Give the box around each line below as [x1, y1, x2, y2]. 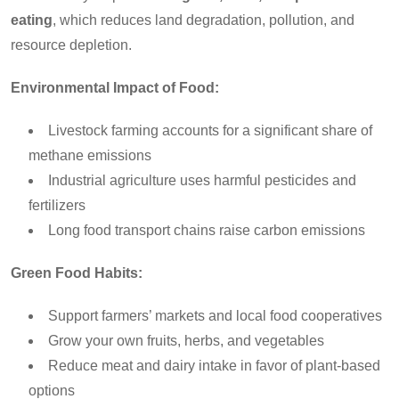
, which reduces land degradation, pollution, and [53, 12, 354, 28]
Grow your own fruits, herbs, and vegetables [48, 332, 324, 348]
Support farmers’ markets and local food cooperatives [48, 307, 382, 323]
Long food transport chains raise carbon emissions [48, 222, 365, 238]
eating [11, 12, 53, 28]
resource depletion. [11, 37, 132, 53]
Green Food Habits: [11, 265, 142, 281]
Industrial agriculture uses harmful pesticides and [48, 172, 356, 188]
